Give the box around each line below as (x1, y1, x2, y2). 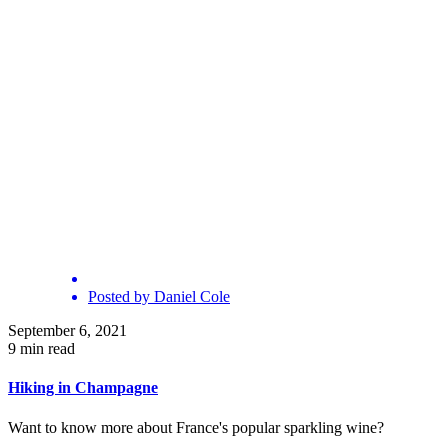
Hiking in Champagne (8, 379, 158, 397)
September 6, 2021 (8, 322, 127, 339)
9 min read (8, 340, 75, 357)
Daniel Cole (154, 288, 230, 305)
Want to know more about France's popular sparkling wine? (8, 418, 384, 436)
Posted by (88, 288, 150, 305)
